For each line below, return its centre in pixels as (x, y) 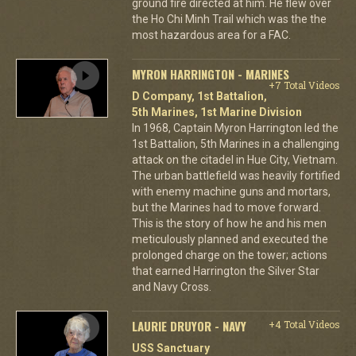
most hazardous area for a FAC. (211, 35)
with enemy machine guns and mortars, (231, 191)
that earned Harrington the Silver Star (225, 271)
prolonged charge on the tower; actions (229, 255)
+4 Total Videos (304, 324)
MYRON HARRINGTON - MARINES (210, 74)
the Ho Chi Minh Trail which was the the (229, 19)
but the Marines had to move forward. (226, 207)
